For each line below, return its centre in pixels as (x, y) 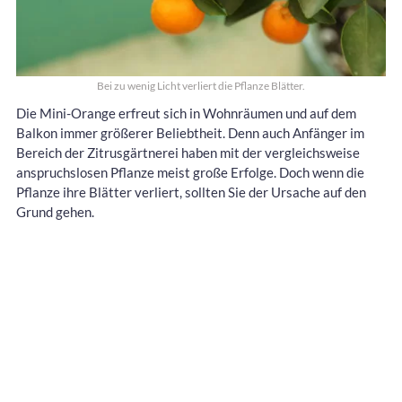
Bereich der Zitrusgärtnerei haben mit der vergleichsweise (188, 152)
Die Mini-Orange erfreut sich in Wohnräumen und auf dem (186, 113)
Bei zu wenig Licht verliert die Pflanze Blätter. (201, 85)
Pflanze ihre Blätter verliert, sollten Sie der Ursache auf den (191, 192)
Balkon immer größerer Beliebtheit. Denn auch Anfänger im (190, 132)
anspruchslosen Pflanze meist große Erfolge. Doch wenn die (190, 172)
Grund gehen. (55, 211)
